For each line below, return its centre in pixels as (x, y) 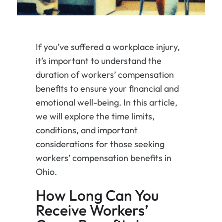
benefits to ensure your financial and (107, 89)
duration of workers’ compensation (105, 75)
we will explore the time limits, (95, 116)
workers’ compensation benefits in (103, 158)
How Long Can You (97, 195)
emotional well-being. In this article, (106, 103)
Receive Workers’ (92, 210)
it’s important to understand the (98, 61)
